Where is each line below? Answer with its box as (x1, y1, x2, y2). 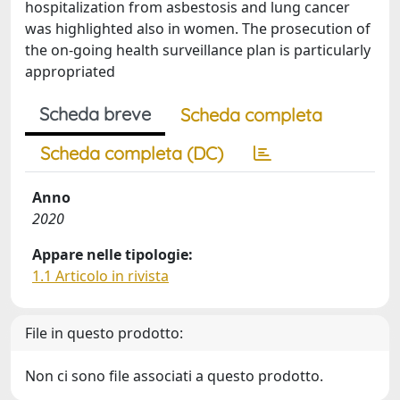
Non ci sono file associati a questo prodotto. (25, 366, 323, 386)
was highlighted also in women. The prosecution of (25, 19, 371, 38)
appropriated (25, 62, 115, 81)
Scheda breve (39, 103, 151, 125)
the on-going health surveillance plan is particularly (25, 40, 371, 60)
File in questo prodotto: (25, 323, 183, 343)
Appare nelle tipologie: (32, 245, 193, 264)
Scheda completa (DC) (40, 142, 223, 164)
